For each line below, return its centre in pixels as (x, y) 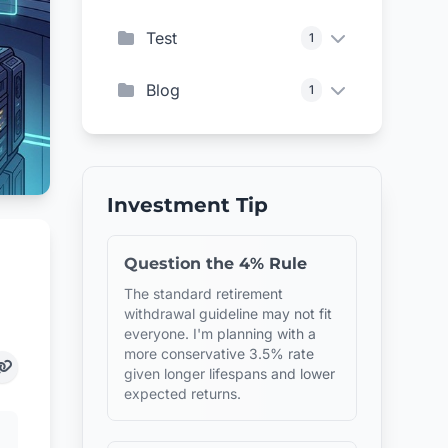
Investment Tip (188, 205)
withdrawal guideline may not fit (228, 313)
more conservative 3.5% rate (219, 353)
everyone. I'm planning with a (220, 333)
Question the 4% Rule (216, 263)
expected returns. (183, 393)
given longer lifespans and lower (230, 373)
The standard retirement (204, 293)
